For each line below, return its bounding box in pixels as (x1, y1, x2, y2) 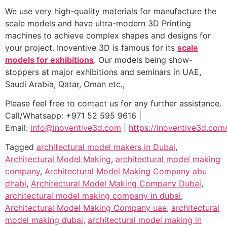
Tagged (5, 142, 36, 153)
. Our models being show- (94, 54, 193, 65)
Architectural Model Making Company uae (5, 203, 167, 213)
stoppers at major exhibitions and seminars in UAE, (5, 66, 201, 77)
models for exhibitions (5, 54, 94, 65)
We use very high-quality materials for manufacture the (5, 6, 216, 16)
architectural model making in (88, 215, 202, 225)
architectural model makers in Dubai (36, 142, 175, 153)
